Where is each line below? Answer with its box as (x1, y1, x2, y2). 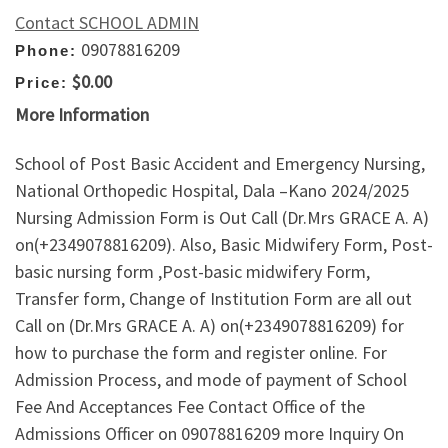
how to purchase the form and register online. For (15, 341, 387, 365)
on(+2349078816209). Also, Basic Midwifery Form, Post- (15, 233, 433, 257)
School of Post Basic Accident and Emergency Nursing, (15, 152, 425, 176)
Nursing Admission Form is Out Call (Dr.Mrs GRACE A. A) (15, 206, 429, 230)
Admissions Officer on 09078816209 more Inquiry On (15, 422, 404, 446)
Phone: (15, 41, 77, 59)
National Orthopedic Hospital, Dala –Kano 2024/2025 (15, 179, 409, 203)
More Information (15, 102, 149, 126)
